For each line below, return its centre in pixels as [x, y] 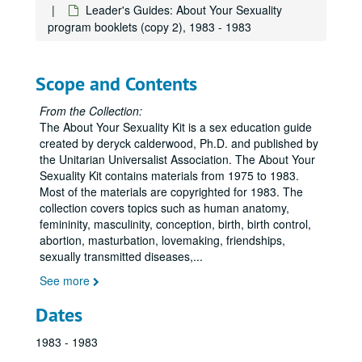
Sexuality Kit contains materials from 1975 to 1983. [169, 175]
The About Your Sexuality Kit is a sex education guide [176, 127]
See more [66, 280]
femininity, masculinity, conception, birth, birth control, [175, 224]
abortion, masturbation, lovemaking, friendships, [162, 240]
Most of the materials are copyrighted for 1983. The [171, 192]
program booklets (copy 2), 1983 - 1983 [149, 27]
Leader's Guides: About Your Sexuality [184, 10]
